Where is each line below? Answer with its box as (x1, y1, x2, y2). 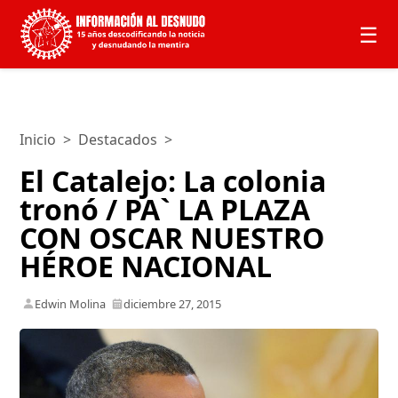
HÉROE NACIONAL (20, 246, 273, 285)
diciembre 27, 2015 (123, 295, 222, 312)
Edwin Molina (32, 295, 109, 312)
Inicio (20, 130, 57, 149)
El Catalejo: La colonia (20, 161, 327, 200)
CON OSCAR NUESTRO (20, 218, 325, 257)
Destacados (78, 130, 158, 149)
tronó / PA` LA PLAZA (20, 189, 311, 228)
